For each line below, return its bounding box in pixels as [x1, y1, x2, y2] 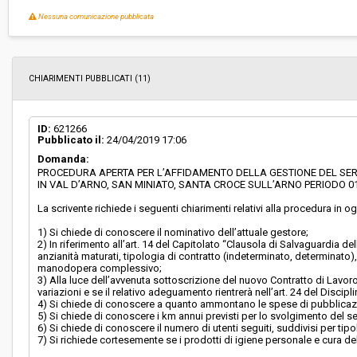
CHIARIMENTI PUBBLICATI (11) [29, 73, 151, 84]
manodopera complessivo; [37, 262, 163, 274]
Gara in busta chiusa [186, 18, 260, 27]
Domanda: [37, 153, 90, 165]
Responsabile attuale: [22, 61, 107, 69]
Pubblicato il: [37, 134, 105, 146]
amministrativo [186, 69, 241, 78]
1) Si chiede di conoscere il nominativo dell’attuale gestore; [37, 226, 309, 238]
